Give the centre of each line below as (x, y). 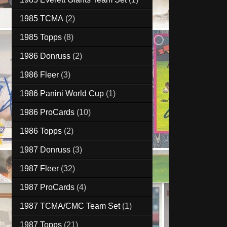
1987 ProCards (47, 187)
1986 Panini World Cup (62, 93)
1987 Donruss (45, 149)
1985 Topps (41, 37)
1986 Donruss (45, 56)
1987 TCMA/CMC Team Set (70, 206)
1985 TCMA (42, 18)
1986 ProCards (47, 112)
